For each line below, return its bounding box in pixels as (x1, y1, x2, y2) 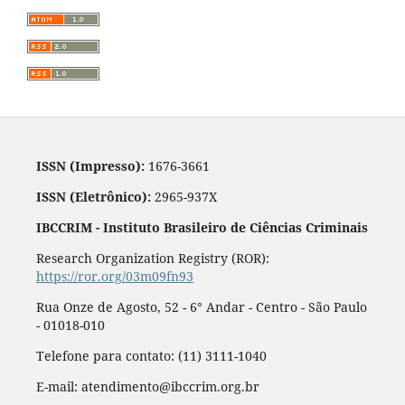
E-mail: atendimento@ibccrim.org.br (35, 377, 259, 395)
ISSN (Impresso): (35, 156, 145, 174)
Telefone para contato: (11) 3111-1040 (35, 346, 267, 364)
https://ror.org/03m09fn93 (35, 267, 193, 285)
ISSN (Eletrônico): (35, 187, 151, 205)
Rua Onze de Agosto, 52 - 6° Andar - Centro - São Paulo (35, 297, 367, 316)
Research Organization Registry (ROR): (35, 249, 269, 267)
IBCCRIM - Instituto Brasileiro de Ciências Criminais (35, 218, 368, 236)
